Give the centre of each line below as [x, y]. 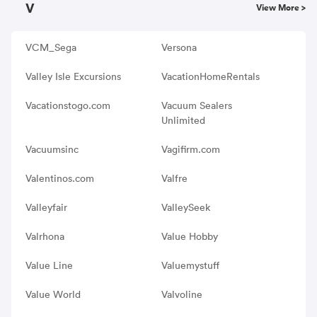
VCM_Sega [51, 47]
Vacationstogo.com [68, 105]
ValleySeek [185, 207]
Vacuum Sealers [196, 105]
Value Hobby [189, 236]
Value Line [49, 265]
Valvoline [181, 294]
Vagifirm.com [190, 149]
